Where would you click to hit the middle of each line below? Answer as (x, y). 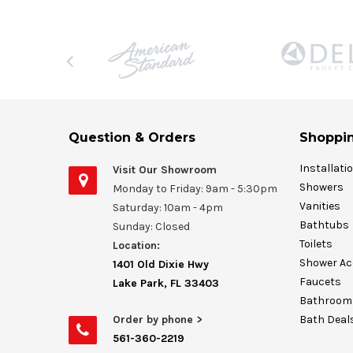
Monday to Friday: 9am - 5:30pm (195, 189)
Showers (321, 188)
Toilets (316, 244)
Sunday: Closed (151, 227)
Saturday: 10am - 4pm (168, 208)
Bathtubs (324, 225)
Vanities (320, 206)
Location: (136, 246)
